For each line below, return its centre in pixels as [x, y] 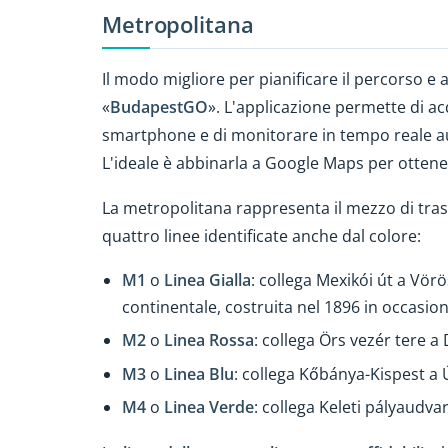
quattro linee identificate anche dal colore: [261, 236]
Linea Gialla [207, 279]
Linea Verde [209, 407]
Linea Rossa [209, 340]
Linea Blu [199, 373]
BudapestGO [159, 107]
